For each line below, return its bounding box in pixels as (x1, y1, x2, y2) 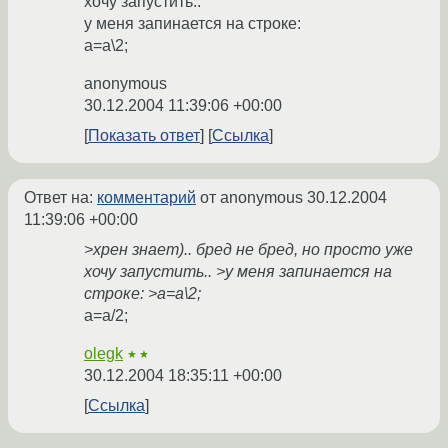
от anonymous (196, 189, 307, 207)
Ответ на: (24, 189, 97, 207)
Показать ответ (88, 127, 200, 145)
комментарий (97, 189, 196, 207)
